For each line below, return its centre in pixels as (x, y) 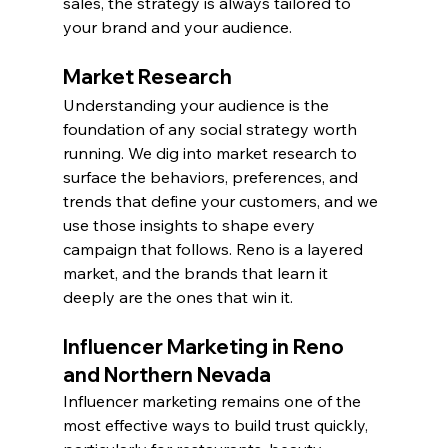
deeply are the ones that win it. (177, 297)
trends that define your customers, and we (222, 201)
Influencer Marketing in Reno (205, 347)
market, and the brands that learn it (197, 273)
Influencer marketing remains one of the (213, 401)
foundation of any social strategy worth (211, 129)
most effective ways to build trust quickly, (217, 425)
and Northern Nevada (166, 375)
